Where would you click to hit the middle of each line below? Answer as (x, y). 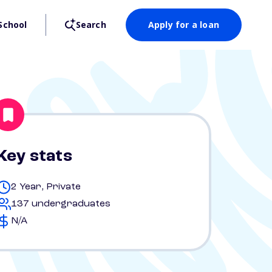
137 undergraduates (61, 204)
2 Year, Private (46, 187)
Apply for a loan (183, 25)
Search (91, 25)
